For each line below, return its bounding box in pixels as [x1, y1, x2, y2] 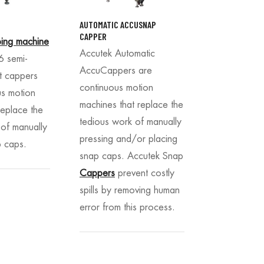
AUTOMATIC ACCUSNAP [80, 19, 156, 31]
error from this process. [80, 202, 175, 212]
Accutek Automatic [80, 48, 155, 58]
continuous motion [80, 82, 153, 93]
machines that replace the [80, 100, 183, 110]
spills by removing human [80, 185, 180, 195]
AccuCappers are [80, 65, 152, 75]
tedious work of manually [80, 117, 181, 127]
